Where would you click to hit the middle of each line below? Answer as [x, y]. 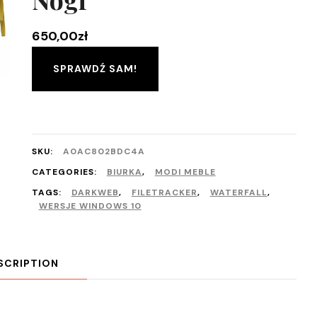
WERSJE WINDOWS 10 [90, 206]
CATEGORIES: [65, 172]
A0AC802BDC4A [104, 151]
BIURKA [124, 172]
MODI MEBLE [185, 172]
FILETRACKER [164, 192]
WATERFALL [238, 192]
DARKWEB [95, 192]
